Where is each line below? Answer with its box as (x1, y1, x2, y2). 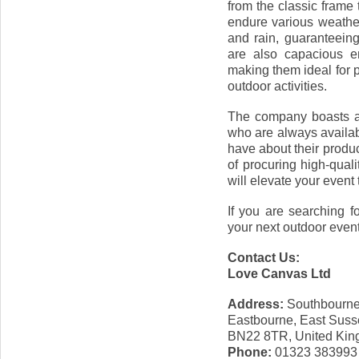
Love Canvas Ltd (228, 266, 331, 280)
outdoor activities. (228, 79, 327, 93)
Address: (228, 296, 284, 311)
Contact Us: (228, 250, 300, 264)
